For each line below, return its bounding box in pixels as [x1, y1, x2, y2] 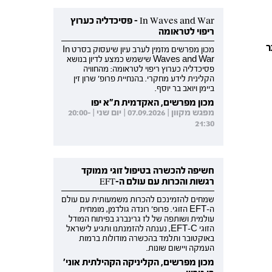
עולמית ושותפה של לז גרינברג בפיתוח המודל [69, 214, 215, 225]
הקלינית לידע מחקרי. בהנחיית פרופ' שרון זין [73, 74, 215, 84]
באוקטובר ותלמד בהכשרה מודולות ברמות [79, 234, 215, 244]
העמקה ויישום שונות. [146, 243, 215, 254]
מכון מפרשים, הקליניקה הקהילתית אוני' [63, 257, 215, 268]
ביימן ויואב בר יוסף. [155, 84, 215, 94]
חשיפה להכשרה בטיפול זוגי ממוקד [81, 165, 215, 177]
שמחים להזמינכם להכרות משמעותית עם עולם [61, 195, 215, 205]
